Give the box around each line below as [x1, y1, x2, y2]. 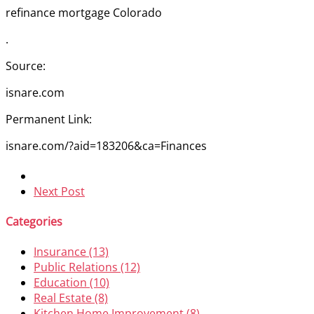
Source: [6, 57, 46, 74]
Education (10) [34, 275, 109, 291]
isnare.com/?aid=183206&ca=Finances [6, 137, 207, 153]
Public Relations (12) [34, 259, 140, 275]
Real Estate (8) [34, 290, 108, 306]
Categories [6, 214, 62, 230]
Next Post [34, 183, 85, 199]
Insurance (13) [34, 244, 109, 260]
